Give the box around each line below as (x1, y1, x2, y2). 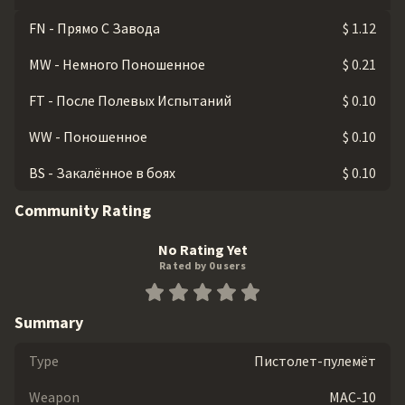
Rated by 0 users (159, 258, 246, 272)
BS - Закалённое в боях (29, 163, 175, 182)
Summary (14, 311, 83, 333)
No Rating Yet (157, 240, 248, 259)
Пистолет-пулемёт (254, 351, 376, 370)
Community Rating (14, 199, 151, 221)
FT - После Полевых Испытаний (29, 90, 231, 109)
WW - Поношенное (29, 127, 147, 146)
